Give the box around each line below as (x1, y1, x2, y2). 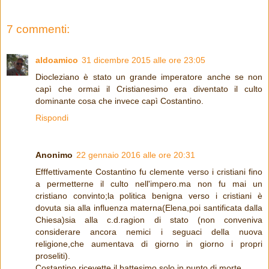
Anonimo (35, 150, 73, 160)
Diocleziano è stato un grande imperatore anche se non (35, 72, 262, 82)
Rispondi (35, 113, 68, 123)
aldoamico (35, 55, 78, 65)
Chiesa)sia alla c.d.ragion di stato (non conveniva (35, 215, 262, 225)
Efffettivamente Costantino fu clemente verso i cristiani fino (35, 167, 262, 177)
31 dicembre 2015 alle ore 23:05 (82, 55, 205, 65)
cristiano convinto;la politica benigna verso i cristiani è (35, 191, 262, 201)
